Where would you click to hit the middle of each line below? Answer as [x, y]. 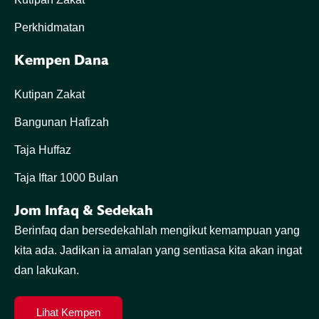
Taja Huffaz [43, 150]
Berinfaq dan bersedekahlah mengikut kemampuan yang [157, 231]
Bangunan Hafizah [62, 122]
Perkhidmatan [49, 28]
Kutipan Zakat [49, 95]
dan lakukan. [47, 271]
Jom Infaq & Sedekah [84, 211]
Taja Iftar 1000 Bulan [66, 178]
